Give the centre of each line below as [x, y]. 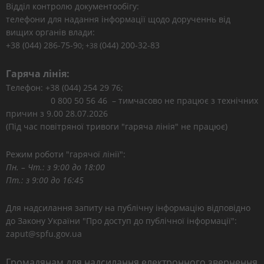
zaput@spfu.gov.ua [44, 234]
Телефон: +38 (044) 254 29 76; [65, 88]
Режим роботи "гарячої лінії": [66, 154]
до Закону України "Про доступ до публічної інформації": [121, 221]
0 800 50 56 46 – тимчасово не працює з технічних [132, 100]
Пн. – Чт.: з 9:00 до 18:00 [55, 167]
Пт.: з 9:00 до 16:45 [45, 180]
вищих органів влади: [50, 32]
